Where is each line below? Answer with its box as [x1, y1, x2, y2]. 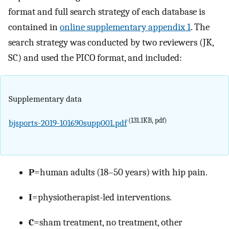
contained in [8, 21, 60, 33]
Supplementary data [9, 93, 82, 104]
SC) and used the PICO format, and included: [8, 52, 182, 64]
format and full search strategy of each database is [8, 6, 205, 18]
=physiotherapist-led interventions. [32, 192, 172, 203]
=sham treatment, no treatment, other [34, 216, 182, 228]
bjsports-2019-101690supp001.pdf [9, 118, 127, 128]
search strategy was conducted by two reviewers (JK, [8, 37, 214, 49]
